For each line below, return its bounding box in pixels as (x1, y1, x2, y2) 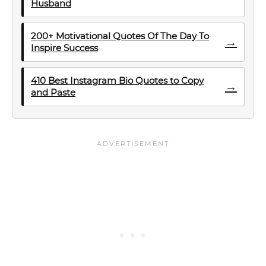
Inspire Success (31, 42, 98, 53)
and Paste (31, 87, 75, 98)
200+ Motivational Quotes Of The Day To (31, 30, 209, 42)
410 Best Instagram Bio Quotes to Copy (31, 75, 204, 86)
